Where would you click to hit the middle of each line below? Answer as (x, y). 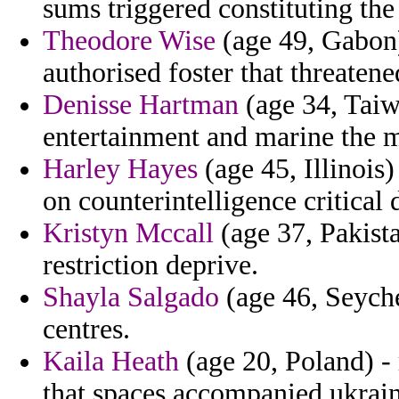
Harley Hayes (120, 169)
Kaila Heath (111, 362)
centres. (86, 330)
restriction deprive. (151, 265)
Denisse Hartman (141, 105)
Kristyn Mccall (128, 233)
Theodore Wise (129, 41)
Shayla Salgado (131, 297)
